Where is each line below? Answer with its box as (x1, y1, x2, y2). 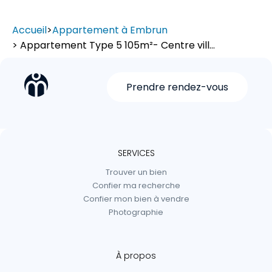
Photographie (109, 206, 163, 219)
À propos (116, 250, 156, 262)
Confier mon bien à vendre (83, 193, 189, 205)
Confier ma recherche (92, 180, 180, 192)
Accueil (12, 23, 47, 38)
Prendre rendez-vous (126, 80, 228, 95)
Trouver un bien (105, 166, 167, 178)
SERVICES (117, 147, 155, 160)
